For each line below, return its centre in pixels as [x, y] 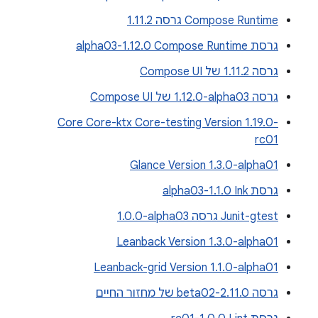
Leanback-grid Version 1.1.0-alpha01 [186, 268]
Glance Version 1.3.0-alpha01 [204, 165]
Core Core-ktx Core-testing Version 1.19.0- [168, 123]
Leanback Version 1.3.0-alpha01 [197, 242]
